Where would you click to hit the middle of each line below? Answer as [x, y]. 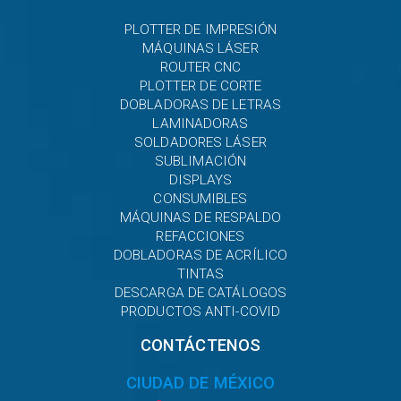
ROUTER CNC [200, 68]
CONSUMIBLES [200, 199]
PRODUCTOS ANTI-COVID [200, 312]
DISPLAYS [200, 180]
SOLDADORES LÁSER [200, 143]
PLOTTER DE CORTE [200, 86]
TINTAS [200, 274]
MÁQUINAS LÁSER [200, 49]
